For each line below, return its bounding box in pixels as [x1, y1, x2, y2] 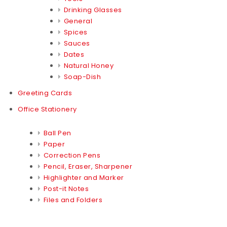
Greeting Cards [18, 88, 72, 98]
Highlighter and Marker [43, 172, 124, 182]
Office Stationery [18, 104, 77, 114]
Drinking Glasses [63, 5, 122, 15]
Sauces [63, 38, 90, 48]
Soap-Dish [63, 71, 101, 82]
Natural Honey [63, 60, 113, 70]
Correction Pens [43, 150, 100, 160]
